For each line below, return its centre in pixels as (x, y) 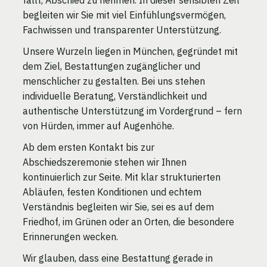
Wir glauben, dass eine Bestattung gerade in (118, 258)
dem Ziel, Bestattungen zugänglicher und (112, 66)
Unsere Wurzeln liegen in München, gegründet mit (131, 52)
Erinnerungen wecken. (71, 237)
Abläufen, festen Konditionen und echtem (112, 192)
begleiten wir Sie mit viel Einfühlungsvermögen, (125, 15)
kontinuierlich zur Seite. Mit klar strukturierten (122, 177)
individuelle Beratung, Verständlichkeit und (115, 96)
